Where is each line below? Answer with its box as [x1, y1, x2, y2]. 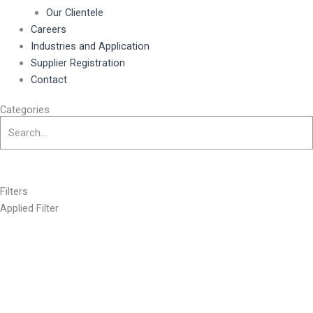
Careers [30, 22, 66, 36]
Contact [30, 73, 67, 86]
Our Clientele [45, 6, 103, 19]
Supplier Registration [30, 56, 125, 69]
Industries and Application [30, 39, 150, 52]
